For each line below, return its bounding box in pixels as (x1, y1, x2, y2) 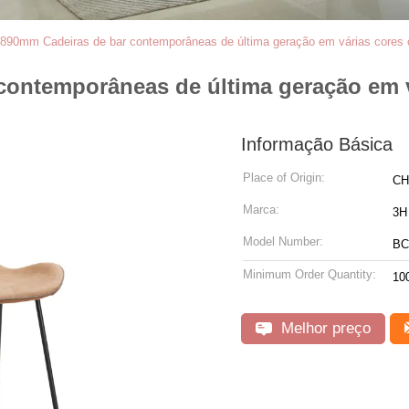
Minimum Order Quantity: (243, 267, 376, 281)
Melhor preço (277, 320, 371, 337)
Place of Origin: (243, 171, 325, 184)
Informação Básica (241, 134, 393, 154)
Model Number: (243, 235, 323, 248)
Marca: (243, 203, 279, 216)
